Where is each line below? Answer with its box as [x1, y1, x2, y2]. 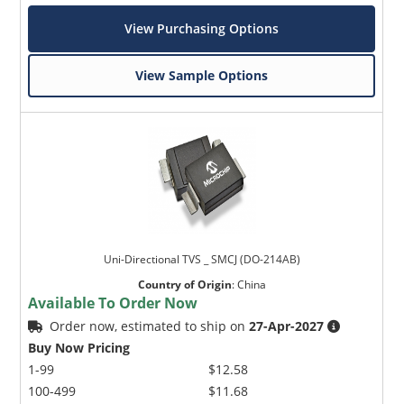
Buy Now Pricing [28, 338, 131, 356]
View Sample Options [135, 66, 269, 84]
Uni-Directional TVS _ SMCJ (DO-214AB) [103, 251, 300, 267]
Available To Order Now [28, 292, 198, 313]
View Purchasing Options [124, 19, 280, 37]
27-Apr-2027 [249, 317, 325, 335]
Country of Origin [137, 276, 232, 292]
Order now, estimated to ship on [50, 317, 250, 335]
